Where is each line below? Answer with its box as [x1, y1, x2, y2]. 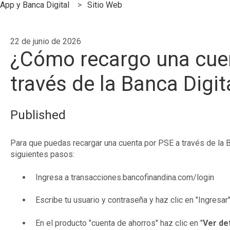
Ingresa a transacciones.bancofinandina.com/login [35, 172, 214, 182]
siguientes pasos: [10, 149, 74, 160]
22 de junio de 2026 [10, 36, 81, 46]
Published [10, 108, 66, 123]
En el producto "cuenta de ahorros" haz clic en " [35, 218, 203, 228]
